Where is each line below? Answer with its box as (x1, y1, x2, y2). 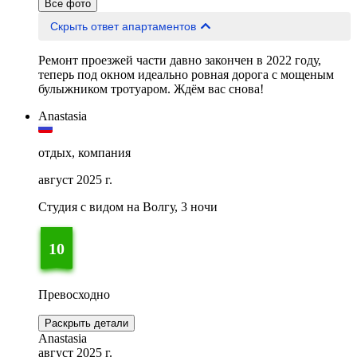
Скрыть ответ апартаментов (122, 20, 196, 33)
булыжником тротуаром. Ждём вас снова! (38, 82, 264, 96)
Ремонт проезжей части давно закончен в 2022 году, (38, 53, 321, 68)
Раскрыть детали (45, 317, 128, 330)
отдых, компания (38, 146, 131, 160)
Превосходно (38, 288, 110, 302)
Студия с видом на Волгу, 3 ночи (38, 200, 218, 214)
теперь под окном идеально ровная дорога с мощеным (38, 68, 334, 82)
